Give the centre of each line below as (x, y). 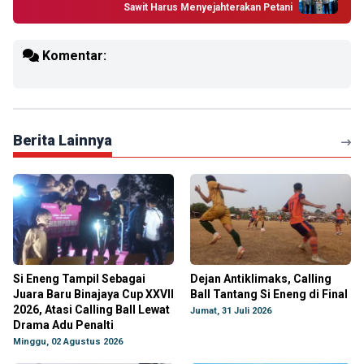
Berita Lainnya (63, 140)
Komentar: (73, 56)
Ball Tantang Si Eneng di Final (269, 294)
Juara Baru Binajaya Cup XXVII (93, 294)
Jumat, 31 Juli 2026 (231, 311)
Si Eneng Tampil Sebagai (79, 279)
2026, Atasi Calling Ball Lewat (91, 310)
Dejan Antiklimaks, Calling (261, 279)
